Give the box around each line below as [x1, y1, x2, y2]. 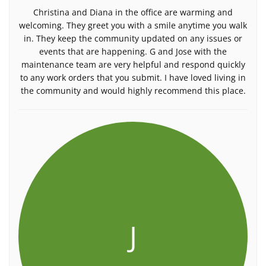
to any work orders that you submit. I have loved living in [20, 72, 246, 83]
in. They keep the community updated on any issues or [24, 33, 242, 44]
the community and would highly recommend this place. [20, 85, 246, 96]
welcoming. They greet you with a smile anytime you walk [19, 20, 247, 31]
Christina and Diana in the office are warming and [33, 7, 233, 18]
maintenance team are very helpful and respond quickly [21, 59, 245, 70]
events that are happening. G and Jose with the [39, 46, 227, 57]
